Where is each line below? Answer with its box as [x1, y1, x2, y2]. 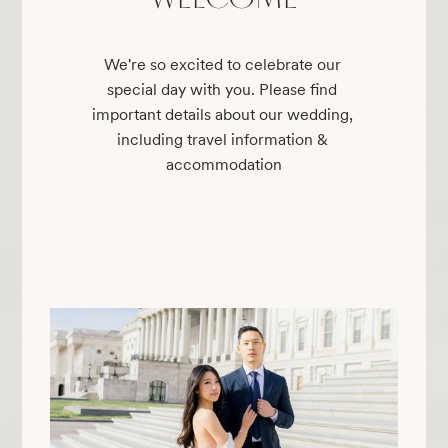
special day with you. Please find [107, 80, 337, 99]
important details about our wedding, [91, 105, 353, 124]
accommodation [166, 155, 282, 174]
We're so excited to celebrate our [103, 55, 341, 74]
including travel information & [116, 130, 328, 149]
